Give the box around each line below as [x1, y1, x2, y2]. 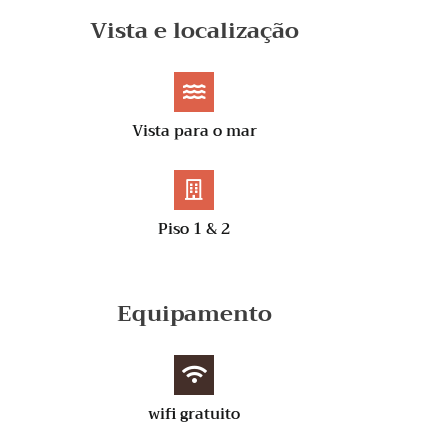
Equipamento [116, 295, 272, 334]
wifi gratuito [148, 401, 240, 428]
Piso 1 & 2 [158, 216, 230, 243]
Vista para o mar [131, 118, 257, 145]
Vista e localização [89, 12, 299, 51]
